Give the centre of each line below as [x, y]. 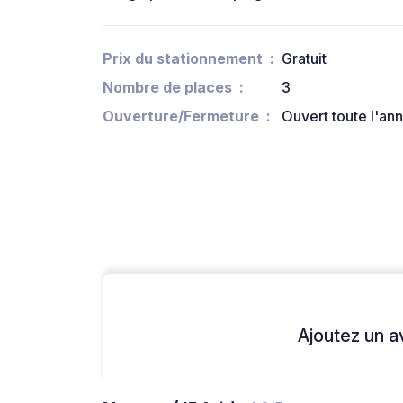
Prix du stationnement [183, 59]
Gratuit [304, 59]
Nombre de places [167, 88]
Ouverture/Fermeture [181, 116]
